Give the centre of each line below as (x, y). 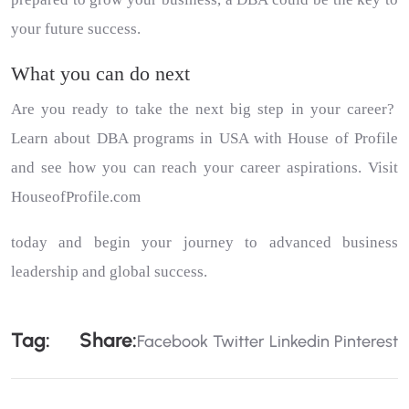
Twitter (239, 341)
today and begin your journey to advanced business (204, 242)
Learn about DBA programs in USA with (150, 138)
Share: (108, 340)
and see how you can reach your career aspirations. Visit (204, 168)
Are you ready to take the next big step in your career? (203, 109)
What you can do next (100, 73)
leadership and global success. (109, 272)
